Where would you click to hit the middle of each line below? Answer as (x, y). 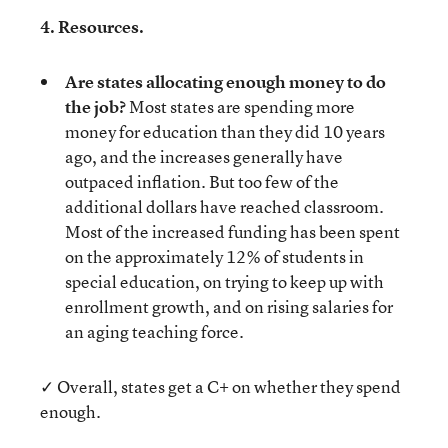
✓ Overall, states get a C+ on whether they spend (220, 386)
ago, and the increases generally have (204, 156)
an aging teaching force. (154, 331)
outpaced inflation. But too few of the (202, 181)
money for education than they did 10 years (225, 131)
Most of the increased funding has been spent (232, 231)
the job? (95, 106)
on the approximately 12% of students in (214, 256)
